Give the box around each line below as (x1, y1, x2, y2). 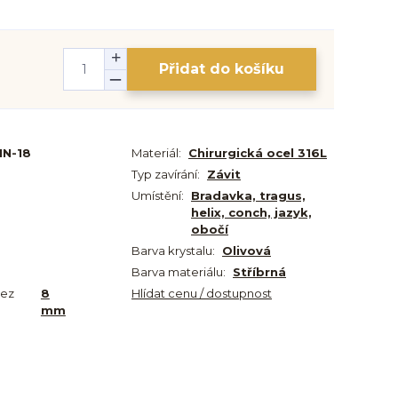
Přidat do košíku (159, 60, 284, 77)
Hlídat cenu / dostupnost (131, 286, 272, 300)
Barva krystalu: (131, 243, 215, 258)
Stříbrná (233, 265, 286, 279)
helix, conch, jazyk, (191, 205, 312, 219)
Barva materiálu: (131, 265, 226, 279)
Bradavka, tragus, (191, 188, 306, 203)
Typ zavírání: (131, 167, 200, 181)
